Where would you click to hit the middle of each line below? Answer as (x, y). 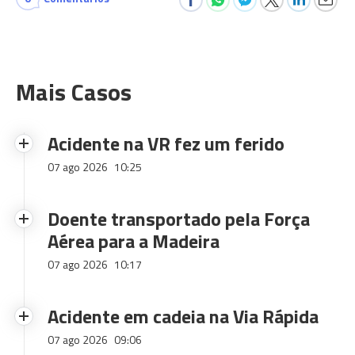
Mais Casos (74, 92)
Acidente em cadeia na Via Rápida (183, 317)
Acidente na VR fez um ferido (166, 144)
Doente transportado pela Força (179, 219)
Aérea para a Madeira (134, 241)
